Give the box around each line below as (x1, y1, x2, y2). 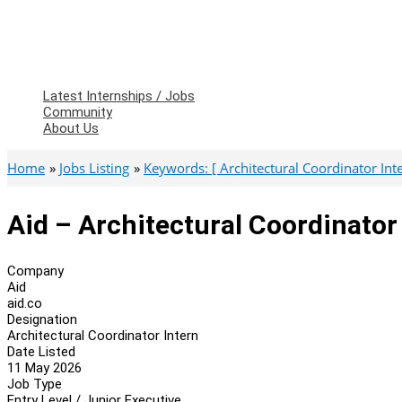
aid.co (7, 294, 42, 311)
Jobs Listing (59, 159, 129, 177)
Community (43, 104, 112, 120)
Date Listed (7, 343, 75, 360)
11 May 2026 (7, 359, 82, 376)
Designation (7, 310, 77, 328)
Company (7, 262, 64, 279)
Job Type (7, 375, 62, 392)
